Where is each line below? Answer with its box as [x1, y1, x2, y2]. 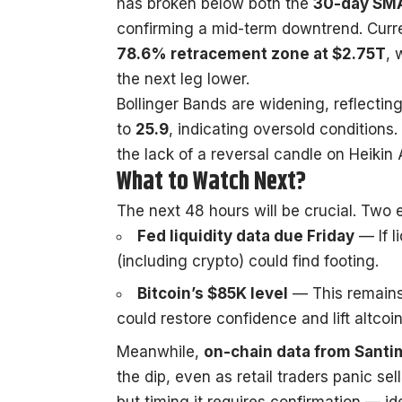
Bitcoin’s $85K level [137, 284, 288, 303]
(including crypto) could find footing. [117, 251, 379, 270]
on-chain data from [204, 342, 354, 361]
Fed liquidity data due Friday [137, 226, 354, 245]
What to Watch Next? [117, 162, 306, 201]
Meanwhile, [117, 342, 204, 361]
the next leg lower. [117, 69, 249, 88]
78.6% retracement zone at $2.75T [117, 44, 386, 63]
